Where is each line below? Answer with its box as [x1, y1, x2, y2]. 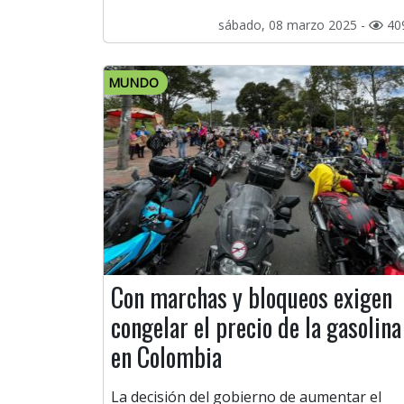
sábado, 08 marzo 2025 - [218, 16, 369, 34]
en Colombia [111, 338, 222, 376]
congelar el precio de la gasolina [111, 308, 401, 346]
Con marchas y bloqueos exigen [111, 279, 392, 317]
